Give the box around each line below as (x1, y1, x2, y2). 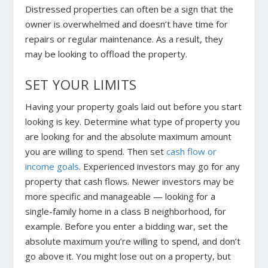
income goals (25, 160, 80, 173)
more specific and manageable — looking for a (25, 190, 216, 203)
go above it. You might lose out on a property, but (25, 250, 232, 263)
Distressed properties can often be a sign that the (25, 3, 234, 16)
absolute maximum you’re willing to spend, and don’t (25, 235, 241, 248)
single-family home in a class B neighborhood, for (25, 205, 227, 218)
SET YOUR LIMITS (25, 75, 137, 95)
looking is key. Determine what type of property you (25, 115, 240, 128)
